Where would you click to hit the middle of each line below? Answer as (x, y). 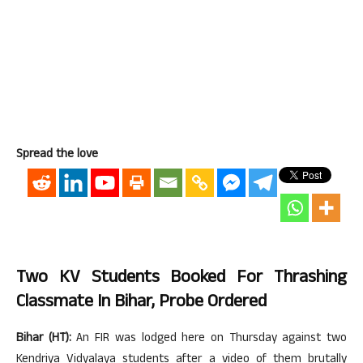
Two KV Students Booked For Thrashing (181, 279)
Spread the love (57, 155)
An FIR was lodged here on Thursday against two (209, 339)
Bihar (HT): (44, 339)
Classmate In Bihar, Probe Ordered (141, 303)
